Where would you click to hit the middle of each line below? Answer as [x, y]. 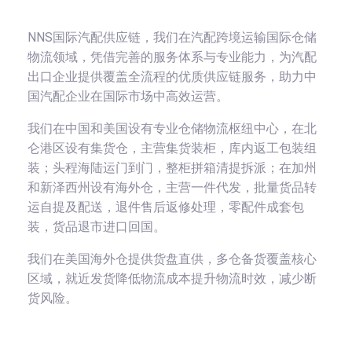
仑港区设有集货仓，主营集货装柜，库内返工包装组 [172, 148]
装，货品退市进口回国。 [97, 227]
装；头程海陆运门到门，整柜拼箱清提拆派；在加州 [172, 168]
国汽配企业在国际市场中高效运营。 [128, 96]
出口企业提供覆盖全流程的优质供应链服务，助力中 [172, 77]
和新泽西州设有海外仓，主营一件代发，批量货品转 [172, 187]
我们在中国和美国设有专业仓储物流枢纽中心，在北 [172, 128]
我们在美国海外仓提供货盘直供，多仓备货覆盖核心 [172, 259]
